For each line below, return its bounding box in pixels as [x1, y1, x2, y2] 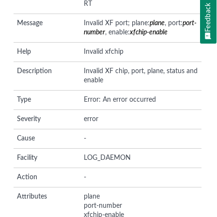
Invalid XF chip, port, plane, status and [84, 67, 198, 75]
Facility [17, 154, 37, 161]
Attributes [17, 193, 47, 200]
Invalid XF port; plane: [84, 19, 150, 27]
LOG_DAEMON [84, 154, 131, 161]
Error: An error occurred [84, 96, 156, 103]
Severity [17, 115, 41, 123]
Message [17, 19, 43, 27]
